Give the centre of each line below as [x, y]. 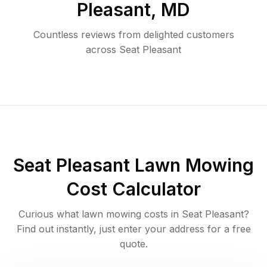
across [101, 50]
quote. [133, 244]
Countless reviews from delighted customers [133, 35]
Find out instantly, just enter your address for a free [133, 229]
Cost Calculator [133, 189]
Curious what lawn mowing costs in [100, 214]
